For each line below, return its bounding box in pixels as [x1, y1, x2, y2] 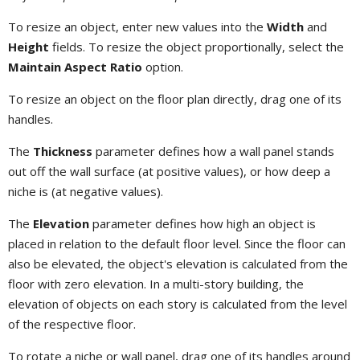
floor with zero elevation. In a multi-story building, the [8, 275, 304, 292]
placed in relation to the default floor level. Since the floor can [8, 235, 346, 252]
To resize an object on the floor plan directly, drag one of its [8, 90, 342, 107]
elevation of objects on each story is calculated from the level [8, 295, 347, 312]
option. [142, 58, 183, 75]
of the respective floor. [8, 315, 136, 332]
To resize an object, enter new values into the [8, 18, 267, 35]
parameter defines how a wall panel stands [92, 142, 334, 159]
